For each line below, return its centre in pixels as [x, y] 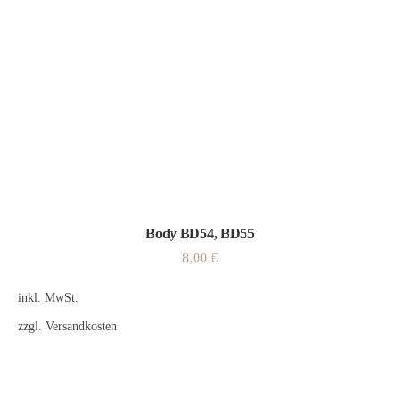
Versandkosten [81, 326]
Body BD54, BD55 [200, 233]
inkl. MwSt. [48, 297]
